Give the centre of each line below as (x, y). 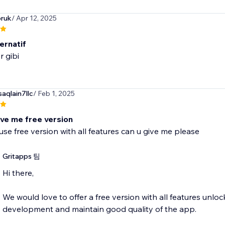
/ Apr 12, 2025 (34, 18)
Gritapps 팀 (21, 156)
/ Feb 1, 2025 (54, 94)
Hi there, (18, 173)
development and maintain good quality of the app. (99, 209)
